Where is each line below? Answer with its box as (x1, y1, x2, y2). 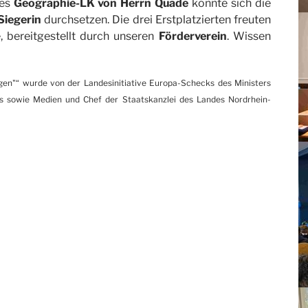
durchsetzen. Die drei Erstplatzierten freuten (44, 13, 272, 26)
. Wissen (226, 30, 272, 43)
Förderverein (158, 30, 227, 43)
